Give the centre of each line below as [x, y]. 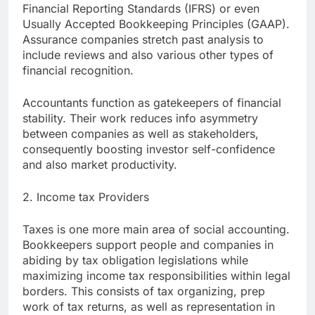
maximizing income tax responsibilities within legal [156, 276]
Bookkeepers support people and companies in [148, 245]
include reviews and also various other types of [148, 55]
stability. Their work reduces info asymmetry [140, 118]
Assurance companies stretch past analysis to [143, 40]
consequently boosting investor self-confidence [149, 149]
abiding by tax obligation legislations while [135, 261]
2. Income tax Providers [86, 197]
